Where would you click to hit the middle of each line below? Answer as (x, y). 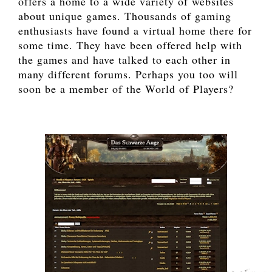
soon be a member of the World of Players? (126, 89)
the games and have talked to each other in (124, 60)
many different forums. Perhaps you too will (128, 74)
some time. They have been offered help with (130, 45)
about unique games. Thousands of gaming (125, 16)
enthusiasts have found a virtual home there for (135, 31)
